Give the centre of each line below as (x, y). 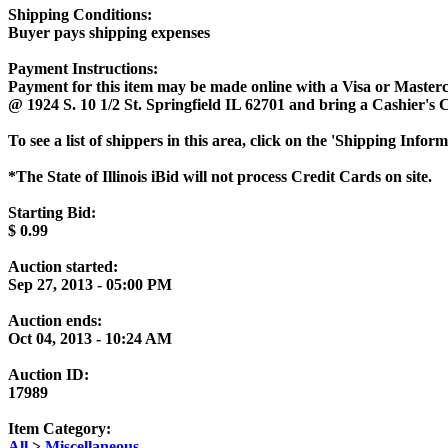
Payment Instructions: (83, 68)
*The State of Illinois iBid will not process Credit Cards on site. (220, 176)
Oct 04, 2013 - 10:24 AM (90, 338)
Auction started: (63, 266)
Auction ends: (55, 320)
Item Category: (59, 428)
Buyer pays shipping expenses (109, 32)
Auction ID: (48, 374)
